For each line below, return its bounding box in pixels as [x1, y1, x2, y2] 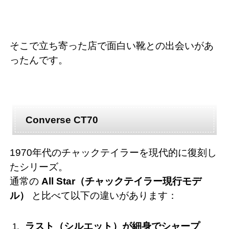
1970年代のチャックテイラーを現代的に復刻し [10, 147, 217, 158]
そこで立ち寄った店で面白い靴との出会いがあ [10, 40, 214, 52]
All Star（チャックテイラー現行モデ [41, 176, 201, 187]
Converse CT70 [26, 114, 98, 126]
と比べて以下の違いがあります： [29, 190, 177, 201]
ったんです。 [10, 55, 68, 66]
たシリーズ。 [10, 162, 68, 173]
